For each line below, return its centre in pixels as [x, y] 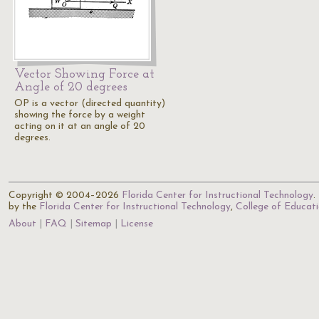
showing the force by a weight [80, 115]
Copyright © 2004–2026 [65, 195]
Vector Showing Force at [84, 74]
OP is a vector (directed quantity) [90, 104]
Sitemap [94, 224]
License [137, 224]
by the [24, 207]
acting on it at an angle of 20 [80, 126]
